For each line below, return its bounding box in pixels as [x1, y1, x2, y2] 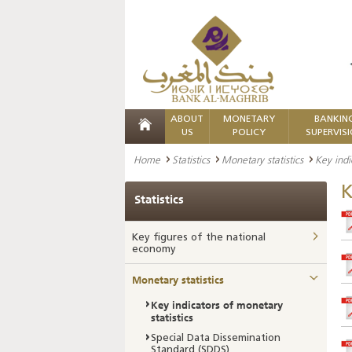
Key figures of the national [132, 233, 266, 243]
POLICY [233, 128, 266, 137]
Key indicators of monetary [151, 299, 283, 311]
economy [132, 244, 176, 255]
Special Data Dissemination [151, 333, 280, 343]
